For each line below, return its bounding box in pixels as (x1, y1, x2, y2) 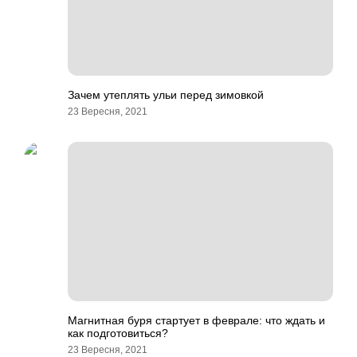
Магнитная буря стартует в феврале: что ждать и (68, 314, 325, 327)
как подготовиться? (68, 327, 168, 339)
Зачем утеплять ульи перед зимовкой (68, 88, 264, 101)
